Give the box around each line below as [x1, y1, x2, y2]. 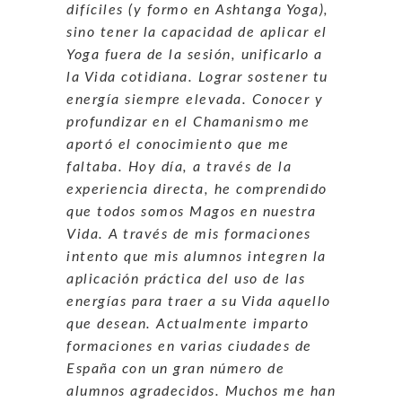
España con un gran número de [66, 361, 284, 376]
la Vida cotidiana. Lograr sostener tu [66, 69, 328, 84]
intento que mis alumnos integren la [66, 249, 327, 264]
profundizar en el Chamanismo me [66, 114, 310, 129]
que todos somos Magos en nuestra [66, 204, 316, 219]
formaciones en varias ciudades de [66, 338, 312, 354]
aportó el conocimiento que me [66, 136, 290, 152]
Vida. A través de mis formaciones [66, 226, 311, 241]
